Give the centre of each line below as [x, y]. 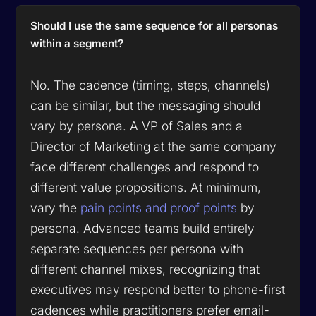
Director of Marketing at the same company [154, 146]
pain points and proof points [159, 207]
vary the [56, 207]
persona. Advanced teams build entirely [143, 228]
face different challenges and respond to [145, 166]
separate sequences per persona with [137, 248]
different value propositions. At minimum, [146, 187]
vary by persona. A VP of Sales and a [137, 126]
